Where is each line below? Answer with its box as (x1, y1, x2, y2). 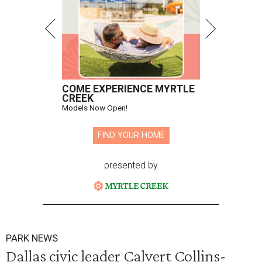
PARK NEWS (6, 232, 58, 244)
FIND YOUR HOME (97, 130, 165, 141)
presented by (104, 160, 158, 171)
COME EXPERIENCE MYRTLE (62, 83, 195, 95)
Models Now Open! (62, 103, 127, 113)
